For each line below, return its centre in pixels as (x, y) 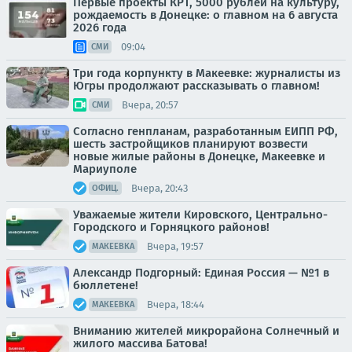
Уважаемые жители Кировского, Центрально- (200, 214)
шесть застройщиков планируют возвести (191, 144)
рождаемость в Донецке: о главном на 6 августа (205, 15)
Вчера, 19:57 (175, 246)
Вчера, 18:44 (176, 304)
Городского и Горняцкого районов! (171, 227)
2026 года (100, 27)
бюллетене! (106, 285)
